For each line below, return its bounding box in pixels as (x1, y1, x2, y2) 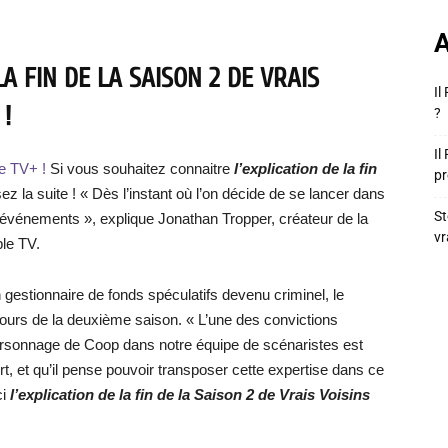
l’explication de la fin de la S (10, 386, 204, 403)
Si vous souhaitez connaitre (46, 160, 230, 177)
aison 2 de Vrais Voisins (204, 386, 370, 403)
